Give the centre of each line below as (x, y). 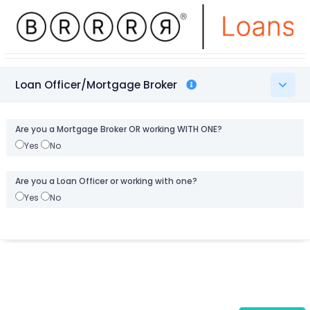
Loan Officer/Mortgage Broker (96, 84)
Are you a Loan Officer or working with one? (106, 181)
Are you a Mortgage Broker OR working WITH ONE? (118, 129)
